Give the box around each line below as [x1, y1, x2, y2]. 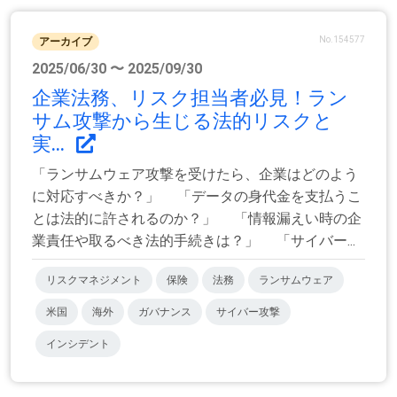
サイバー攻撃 [216, 306, 280, 319]
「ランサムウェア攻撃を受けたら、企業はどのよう [32, 166, 358, 183]
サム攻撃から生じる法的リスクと [32, 110, 333, 133]
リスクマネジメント [46, 274, 142, 287]
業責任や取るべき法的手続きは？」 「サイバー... [32, 232, 355, 250]
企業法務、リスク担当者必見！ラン [32, 87, 348, 110]
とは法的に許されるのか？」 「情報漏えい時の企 [32, 210, 362, 228]
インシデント [46, 338, 110, 351]
